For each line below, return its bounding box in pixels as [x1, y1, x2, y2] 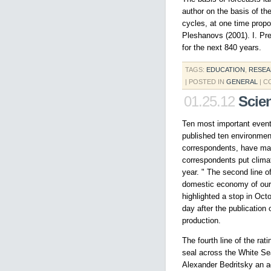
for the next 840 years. [182, 43, 261, 52]
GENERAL [226, 78, 258, 85]
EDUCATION [206, 66, 245, 73]
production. [182, 216, 221, 225]
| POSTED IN [185, 78, 226, 85]
